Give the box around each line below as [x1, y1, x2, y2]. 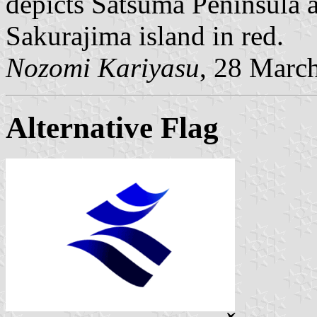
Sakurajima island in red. [6, 20, 284, 51]
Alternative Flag [6, 110, 219, 144]
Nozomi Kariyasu [6, 52, 200, 83]
